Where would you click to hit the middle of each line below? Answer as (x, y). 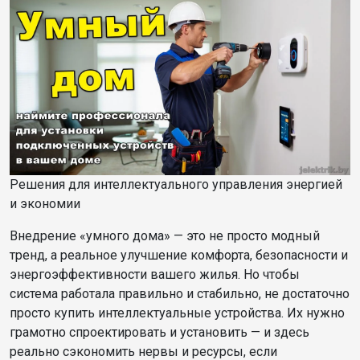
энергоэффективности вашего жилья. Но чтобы (155, 275)
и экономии (45, 204)
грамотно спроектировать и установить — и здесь (160, 333)
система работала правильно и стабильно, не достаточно (180, 294)
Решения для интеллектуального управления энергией (176, 185)
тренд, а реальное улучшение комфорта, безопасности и (179, 256)
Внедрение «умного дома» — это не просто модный (165, 236)
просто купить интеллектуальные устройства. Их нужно (177, 313)
